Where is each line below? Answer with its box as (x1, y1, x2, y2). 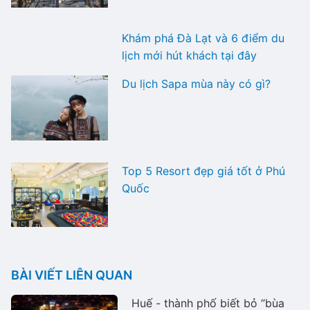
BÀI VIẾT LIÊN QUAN (11, 267, 132, 282)
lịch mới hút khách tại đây (122, 48, 257, 63)
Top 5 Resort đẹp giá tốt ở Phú (122, 163, 285, 178)
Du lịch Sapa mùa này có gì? (122, 77, 271, 91)
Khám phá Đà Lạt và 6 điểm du (122, 31, 284, 46)
